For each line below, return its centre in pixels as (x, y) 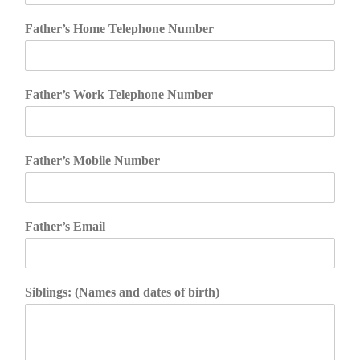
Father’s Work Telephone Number (119, 95)
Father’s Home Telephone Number (119, 29)
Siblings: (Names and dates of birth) (122, 292)
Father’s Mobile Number (92, 161)
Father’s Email (65, 227)
